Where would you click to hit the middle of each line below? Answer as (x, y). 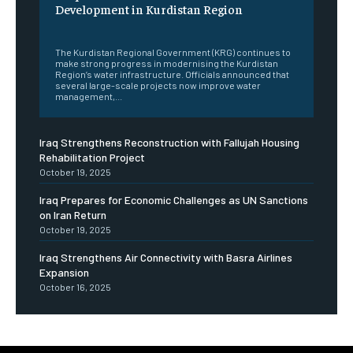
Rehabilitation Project (92, 157)
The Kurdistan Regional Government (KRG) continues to (173, 52)
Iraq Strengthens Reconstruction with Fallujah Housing (169, 142)
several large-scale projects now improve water (158, 85)
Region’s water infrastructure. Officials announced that (172, 74)
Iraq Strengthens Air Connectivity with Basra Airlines (166, 257)
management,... (89, 96)
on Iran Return (73, 214)
